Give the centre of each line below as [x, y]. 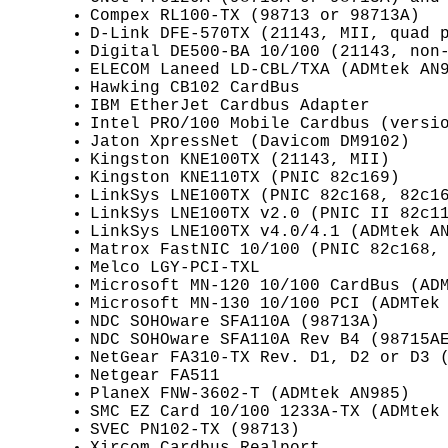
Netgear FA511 [155, 375]
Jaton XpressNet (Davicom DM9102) [250, 141]
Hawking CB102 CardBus [195, 87]
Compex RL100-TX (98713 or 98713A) [255, 15]
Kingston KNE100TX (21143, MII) [240, 159]
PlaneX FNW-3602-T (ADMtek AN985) [250, 393]
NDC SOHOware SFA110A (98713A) [235, 321]
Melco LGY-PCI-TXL [175, 267]
